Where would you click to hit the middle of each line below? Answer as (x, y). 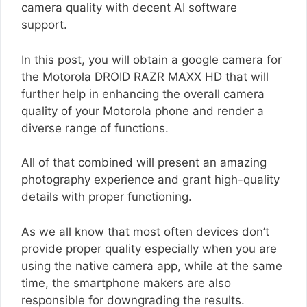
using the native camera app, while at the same (152, 266)
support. (44, 25)
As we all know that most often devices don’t (145, 231)
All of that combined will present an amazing (144, 162)
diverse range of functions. (95, 128)
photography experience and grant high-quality (150, 180)
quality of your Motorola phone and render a (143, 111)
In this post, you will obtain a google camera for (151, 59)
